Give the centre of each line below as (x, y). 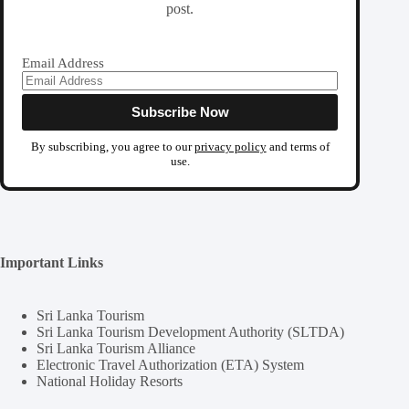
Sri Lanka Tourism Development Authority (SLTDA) (190, 332)
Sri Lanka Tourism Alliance (116, 349)
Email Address (63, 63)
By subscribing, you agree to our (112, 147)
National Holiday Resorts (110, 382)
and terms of (298, 147)
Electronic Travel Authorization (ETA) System (170, 365)
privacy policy (230, 147)
